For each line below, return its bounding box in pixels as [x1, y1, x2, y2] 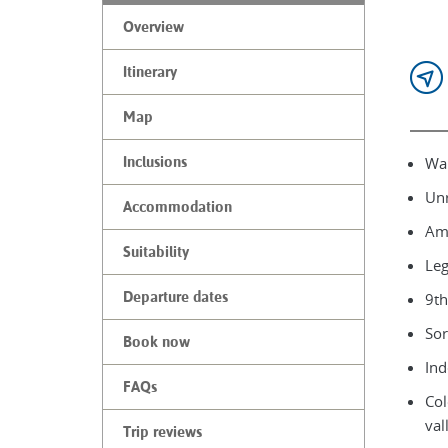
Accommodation [123, 198, 232, 216]
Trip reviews [123, 423, 202, 441]
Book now [123, 333, 190, 351]
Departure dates [123, 288, 228, 306]
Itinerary [123, 63, 177, 81]
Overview [123, 18, 184, 36]
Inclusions [123, 153, 187, 171]
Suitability [123, 243, 189, 261]
